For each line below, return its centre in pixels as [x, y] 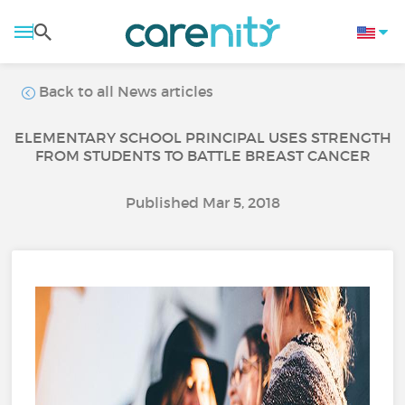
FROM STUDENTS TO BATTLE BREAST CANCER [202, 155]
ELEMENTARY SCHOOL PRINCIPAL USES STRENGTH [202, 137]
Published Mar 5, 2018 [202, 202]
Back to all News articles [125, 91]
